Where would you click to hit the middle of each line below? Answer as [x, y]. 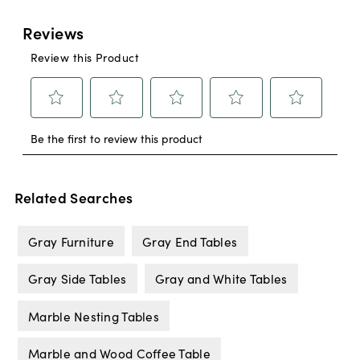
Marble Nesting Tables [94, 315]
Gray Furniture [72, 241]
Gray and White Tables [221, 278]
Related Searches [74, 198]
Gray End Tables [190, 241]
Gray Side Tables [78, 278]
